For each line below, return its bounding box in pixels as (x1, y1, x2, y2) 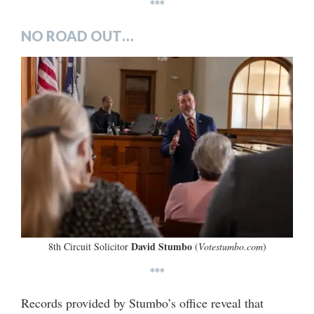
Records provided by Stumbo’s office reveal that (21, 294, 264, 311)
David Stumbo (130, 238, 192, 254)
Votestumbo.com (198, 239, 263, 253)
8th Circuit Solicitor (48, 239, 131, 253)
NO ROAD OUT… (21, 27, 133, 44)
